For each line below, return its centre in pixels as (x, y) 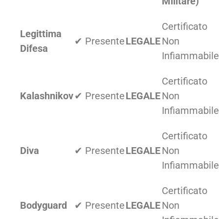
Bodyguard (44, 205)
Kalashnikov (47, 96)
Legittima (41, 33)
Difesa (34, 48)
